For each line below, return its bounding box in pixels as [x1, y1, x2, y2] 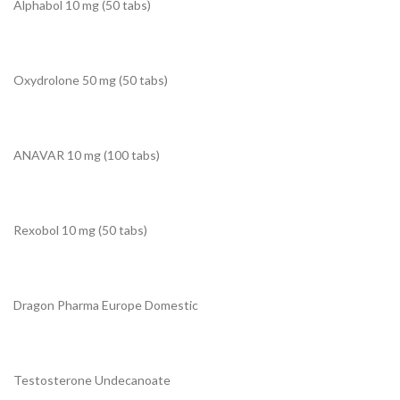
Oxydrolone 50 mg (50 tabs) [13, 72, 168, 88]
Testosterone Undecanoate [13, 372, 171, 388]
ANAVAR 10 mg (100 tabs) [13, 147, 160, 163]
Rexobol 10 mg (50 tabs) [13, 222, 147, 238]
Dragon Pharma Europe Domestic [13, 297, 198, 313]
